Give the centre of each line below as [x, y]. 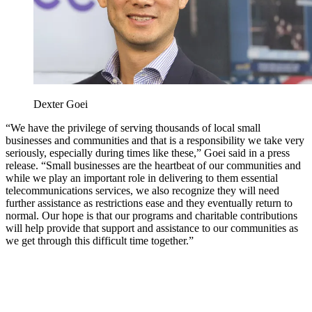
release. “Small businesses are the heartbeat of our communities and [153, 166]
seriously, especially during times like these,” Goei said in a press [148, 153]
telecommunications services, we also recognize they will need [142, 191]
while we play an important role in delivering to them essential [142, 178]
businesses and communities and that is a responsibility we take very [155, 141]
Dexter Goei [61, 104]
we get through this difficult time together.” [100, 241]
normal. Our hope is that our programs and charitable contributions [151, 216]
